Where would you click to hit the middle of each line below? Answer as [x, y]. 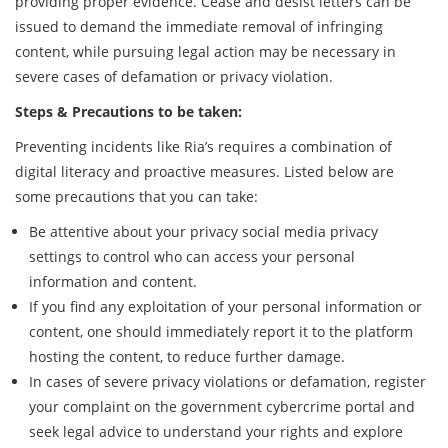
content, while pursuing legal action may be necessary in [205, 52]
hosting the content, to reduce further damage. [187, 357]
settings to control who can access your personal [192, 257]
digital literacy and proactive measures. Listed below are [204, 172]
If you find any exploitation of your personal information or [225, 307]
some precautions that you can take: [136, 197]
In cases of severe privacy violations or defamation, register [227, 382]
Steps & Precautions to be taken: [128, 112]
